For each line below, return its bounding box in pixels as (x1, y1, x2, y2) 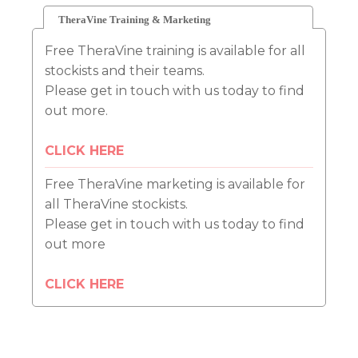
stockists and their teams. (45, 63, 205, 79)
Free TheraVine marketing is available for (45, 177, 305, 193)
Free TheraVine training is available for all (45, 43, 305, 59)
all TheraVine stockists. (45, 197, 191, 213)
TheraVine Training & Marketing (58, 14, 211, 26)
